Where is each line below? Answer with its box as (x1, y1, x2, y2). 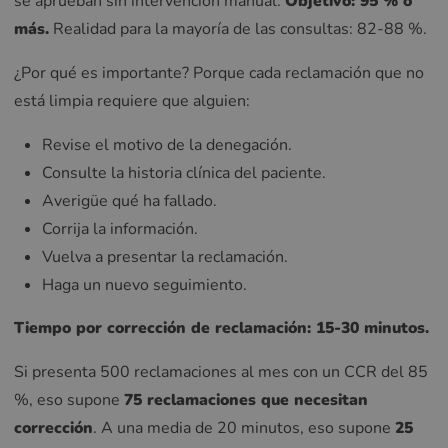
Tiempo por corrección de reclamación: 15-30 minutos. (14, 317, 429, 340)
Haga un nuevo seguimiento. (42, 273, 247, 296)
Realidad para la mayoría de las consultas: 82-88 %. (49, 18, 427, 41)
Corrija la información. (42, 217, 198, 240)
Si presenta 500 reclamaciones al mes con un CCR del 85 (14, 361, 428, 384)
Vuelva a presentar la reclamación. (42, 245, 288, 268)
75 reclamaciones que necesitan (124, 389, 368, 412)
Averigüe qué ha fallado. (42, 189, 217, 212)
